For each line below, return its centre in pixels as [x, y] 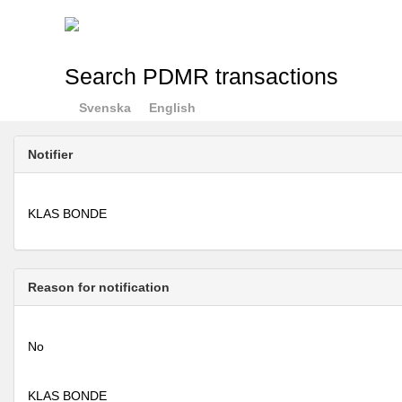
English [172, 108]
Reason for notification [99, 287]
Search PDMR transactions [201, 77]
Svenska [105, 108]
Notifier [50, 154]
